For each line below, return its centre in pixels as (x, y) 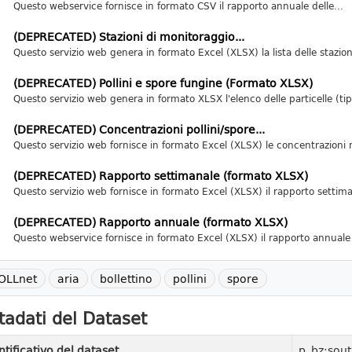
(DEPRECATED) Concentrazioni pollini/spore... (139, 129)
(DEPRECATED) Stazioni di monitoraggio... (128, 37)
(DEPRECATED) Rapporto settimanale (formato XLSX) (160, 176)
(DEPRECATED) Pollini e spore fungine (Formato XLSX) (163, 83)
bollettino (126, 279)
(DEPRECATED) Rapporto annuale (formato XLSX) (150, 222)
